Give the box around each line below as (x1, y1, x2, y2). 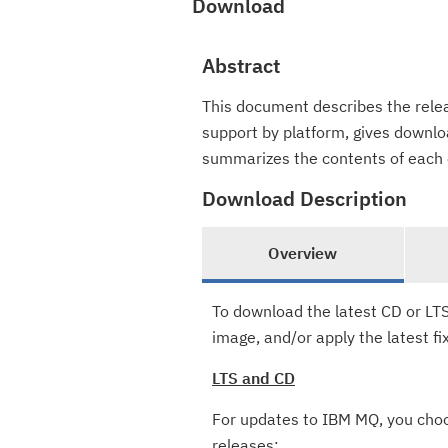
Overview (268, 243, 338, 263)
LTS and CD (212, 368, 295, 388)
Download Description (202, 185, 407, 212)
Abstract (202, 52, 280, 79)
